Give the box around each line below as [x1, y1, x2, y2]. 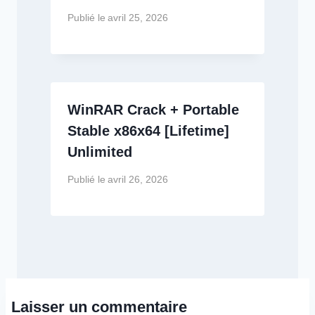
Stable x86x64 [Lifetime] [67, 123, 229, 139]
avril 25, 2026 [108, 13, 169, 24]
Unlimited [67, 144, 132, 160]
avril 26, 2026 [108, 174, 169, 185]
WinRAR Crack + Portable [67, 102, 239, 118]
